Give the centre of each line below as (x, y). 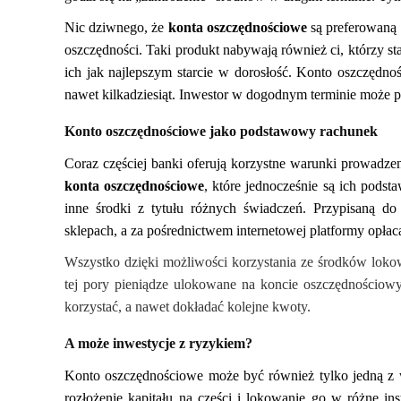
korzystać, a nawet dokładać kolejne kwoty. (188, 307)
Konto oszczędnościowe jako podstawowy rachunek (221, 131)
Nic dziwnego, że (116, 27)
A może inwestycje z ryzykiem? (158, 343)
